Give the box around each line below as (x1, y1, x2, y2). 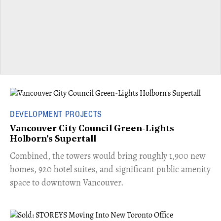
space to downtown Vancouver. (10, 177, 123, 189)
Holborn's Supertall (10, 135, 96, 145)
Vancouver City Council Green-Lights (10, 124, 174, 134)
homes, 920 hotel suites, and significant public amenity (10, 163, 211, 176)
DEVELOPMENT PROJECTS (10, 109, 102, 119)
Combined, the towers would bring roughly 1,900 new (10, 150, 206, 162)
